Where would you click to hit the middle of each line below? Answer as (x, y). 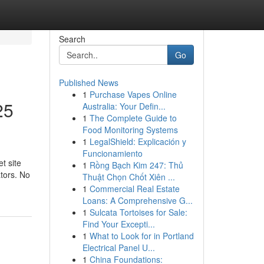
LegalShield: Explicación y (138, 141)
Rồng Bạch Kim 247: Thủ (136, 165)
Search (72, 39)
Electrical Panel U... (118, 247)
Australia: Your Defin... (124, 106)
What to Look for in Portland (141, 236)
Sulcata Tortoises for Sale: (138, 212)
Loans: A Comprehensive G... (137, 200)
